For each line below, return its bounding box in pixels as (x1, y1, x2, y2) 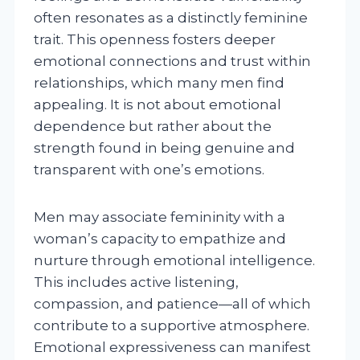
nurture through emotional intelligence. (34, 252, 315, 268)
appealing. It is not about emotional (34, 96, 281, 112)
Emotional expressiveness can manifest (34, 338, 311, 355)
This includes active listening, (34, 273, 239, 290)
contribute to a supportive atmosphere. (34, 317, 309, 333)
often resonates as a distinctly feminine (34, 9, 308, 26)
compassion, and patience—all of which (34, 295, 311, 312)
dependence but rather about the (34, 117, 272, 134)
